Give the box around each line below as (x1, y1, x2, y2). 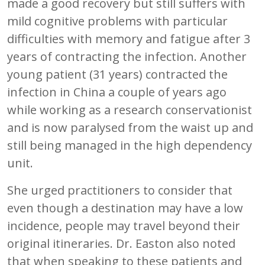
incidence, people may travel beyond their (7, 217, 240, 234)
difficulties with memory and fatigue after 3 (7, 30, 250, 47)
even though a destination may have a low (7, 199, 243, 216)
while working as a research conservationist (7, 101, 252, 118)
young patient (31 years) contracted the (7, 66, 228, 82)
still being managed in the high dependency (7, 137, 252, 153)
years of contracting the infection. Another (7, 48, 247, 64)
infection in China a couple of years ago (7, 83, 227, 100)
